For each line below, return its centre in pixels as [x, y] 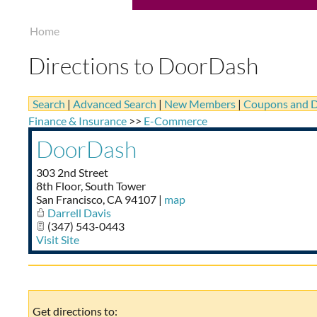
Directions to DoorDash [143, 65]
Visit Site [58, 240]
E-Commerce [175, 121]
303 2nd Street [72, 172]
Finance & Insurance [77, 121]
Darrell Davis [79, 213]
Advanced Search [115, 104]
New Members [200, 104]
